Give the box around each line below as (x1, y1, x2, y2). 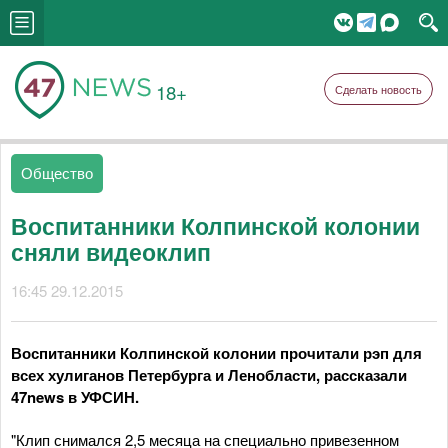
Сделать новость (335, 81, 422, 97)
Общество (21, 162, 93, 183)
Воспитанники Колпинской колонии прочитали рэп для (11, 342, 422, 364)
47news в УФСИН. (11, 386, 139, 408)
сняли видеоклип (11, 235, 211, 268)
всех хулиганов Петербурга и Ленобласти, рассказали (11, 364, 407, 386)
